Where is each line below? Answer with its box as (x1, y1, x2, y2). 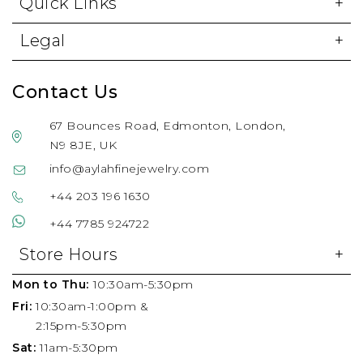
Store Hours (19, 245, 118, 265)
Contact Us (12, 81, 117, 104)
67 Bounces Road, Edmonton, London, (49, 118, 286, 134)
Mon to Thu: (12, 277, 89, 293)
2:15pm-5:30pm (36, 318, 127, 334)
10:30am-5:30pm (92, 277, 194, 293)
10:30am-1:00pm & (36, 299, 148, 314)
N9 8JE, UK (49, 138, 117, 153)
